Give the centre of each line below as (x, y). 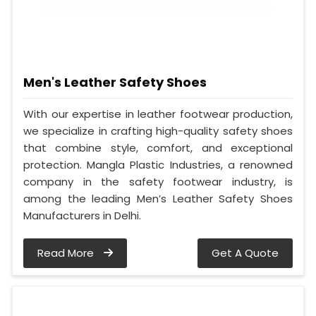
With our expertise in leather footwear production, (158, 114)
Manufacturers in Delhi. (82, 216)
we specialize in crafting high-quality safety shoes (158, 131)
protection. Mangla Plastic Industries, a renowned (158, 165)
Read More (67, 253)
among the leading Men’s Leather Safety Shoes (158, 199)
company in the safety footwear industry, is (158, 182)
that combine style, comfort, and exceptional (158, 148)
